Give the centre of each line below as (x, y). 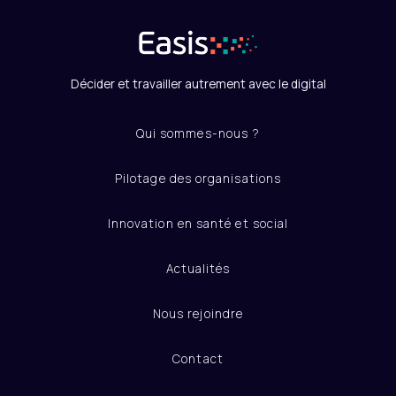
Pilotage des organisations (198, 178)
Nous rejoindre (198, 313)
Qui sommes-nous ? (198, 133)
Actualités (198, 268)
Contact (198, 358)
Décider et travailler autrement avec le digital (198, 84)
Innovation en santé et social (198, 223)
